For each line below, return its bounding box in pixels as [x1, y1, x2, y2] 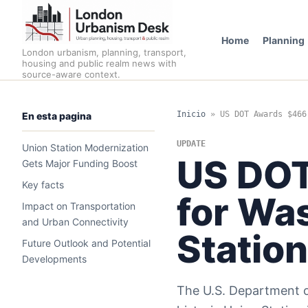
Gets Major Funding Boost [22, 157, 137, 169]
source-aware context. [22, 69, 120, 80]
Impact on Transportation [22, 200, 135, 212]
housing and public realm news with [22, 58, 177, 69]
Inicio [176, 109, 206, 119]
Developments [22, 253, 87, 265]
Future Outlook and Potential [22, 237, 151, 249]
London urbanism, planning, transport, [22, 47, 186, 58]
